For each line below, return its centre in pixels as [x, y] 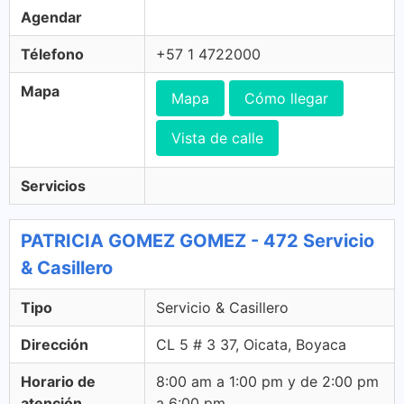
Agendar [51, 17]
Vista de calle [217, 138]
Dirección [55, 344]
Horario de [58, 381]
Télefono [52, 54]
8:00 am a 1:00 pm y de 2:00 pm [267, 381]
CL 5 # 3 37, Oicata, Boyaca [251, 344]
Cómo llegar [286, 98]
